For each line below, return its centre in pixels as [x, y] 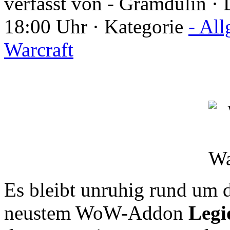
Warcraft [39, 50]
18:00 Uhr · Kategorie [96, 26]
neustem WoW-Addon [96, 213]
